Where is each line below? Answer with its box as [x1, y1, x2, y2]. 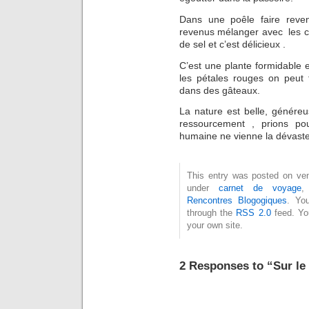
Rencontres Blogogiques [187, 195, 287, 206]
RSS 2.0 [236, 208, 271, 219]
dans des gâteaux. [179, 84, 260, 96]
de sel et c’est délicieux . [179, 39, 286, 50]
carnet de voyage [218, 183, 301, 194]
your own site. [187, 220, 243, 231]
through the [187, 208, 237, 219]
